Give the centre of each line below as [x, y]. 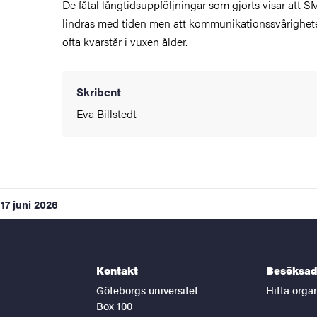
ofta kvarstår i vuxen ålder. [125, 41]
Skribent [99, 91]
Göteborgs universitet [147, 289]
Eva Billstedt [106, 113]
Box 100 [114, 305]
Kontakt [117, 270]
